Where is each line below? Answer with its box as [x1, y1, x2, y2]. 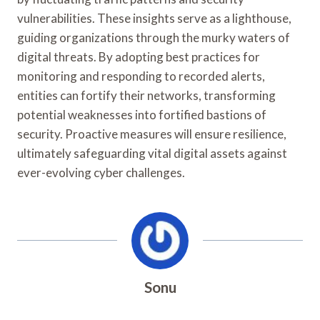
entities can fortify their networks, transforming [17, 87, 276, 103]
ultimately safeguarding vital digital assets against [17, 145, 287, 161]
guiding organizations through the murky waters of [17, 29, 290, 45]
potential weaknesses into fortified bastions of [17, 106, 266, 122]
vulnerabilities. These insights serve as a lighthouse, [17, 10, 291, 26]
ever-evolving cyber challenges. [17, 164, 185, 180]
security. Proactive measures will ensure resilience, [17, 126, 286, 141]
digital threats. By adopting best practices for [17, 49, 260, 64]
